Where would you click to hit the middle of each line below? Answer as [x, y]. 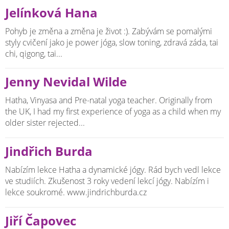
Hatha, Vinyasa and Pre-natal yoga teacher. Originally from [109, 100]
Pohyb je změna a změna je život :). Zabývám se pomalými [109, 31]
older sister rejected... [45, 123]
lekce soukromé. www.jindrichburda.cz [76, 192]
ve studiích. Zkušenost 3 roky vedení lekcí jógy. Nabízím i [107, 181]
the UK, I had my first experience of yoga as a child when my [113, 112]
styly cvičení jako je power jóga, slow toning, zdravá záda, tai [112, 42]
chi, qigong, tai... [34, 53]
